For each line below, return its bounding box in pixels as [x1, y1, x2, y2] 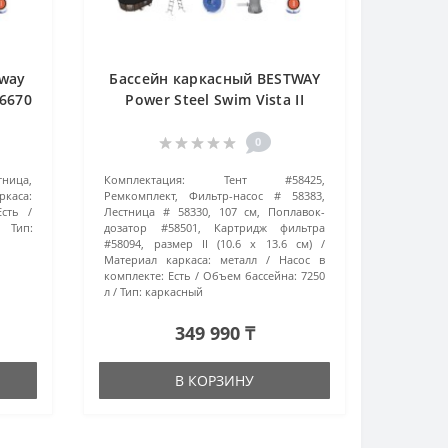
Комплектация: [104, 171, 186, 187]
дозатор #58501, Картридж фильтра [104, 219, 325, 235]
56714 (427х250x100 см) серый [105, 110, 324, 130]
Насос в [279, 251, 325, 267]
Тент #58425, [223, 171, 325, 187]
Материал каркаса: [104, 251, 212, 267]
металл [220, 251, 258, 267]
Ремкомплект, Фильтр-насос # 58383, [104, 187, 325, 203]
